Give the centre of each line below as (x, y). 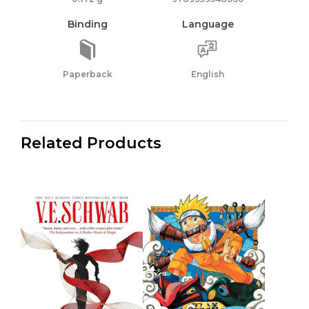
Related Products (91, 143)
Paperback (87, 74)
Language (208, 24)
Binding (87, 24)
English (208, 74)
